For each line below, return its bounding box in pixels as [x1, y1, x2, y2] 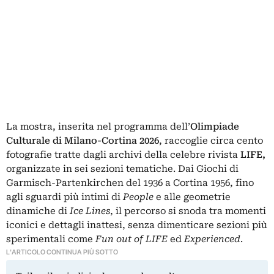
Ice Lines [70, 205, 110, 217]
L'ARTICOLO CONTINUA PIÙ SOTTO [6, 247, 118, 256]
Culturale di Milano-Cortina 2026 [6, 135, 159, 146]
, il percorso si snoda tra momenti [110, 205, 266, 217]
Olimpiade [190, 120, 239, 132]
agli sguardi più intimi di [6, 191, 123, 202]
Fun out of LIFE [95, 233, 168, 245]
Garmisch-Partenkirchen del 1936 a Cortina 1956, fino [6, 177, 254, 188]
